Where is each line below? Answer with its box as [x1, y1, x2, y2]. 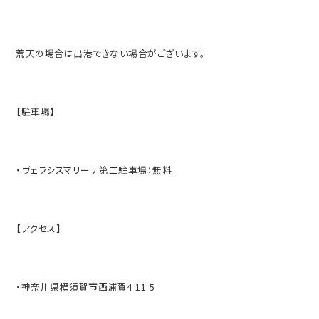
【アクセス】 [16, 221, 62, 235]
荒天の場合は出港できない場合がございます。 [16, 46, 206, 60]
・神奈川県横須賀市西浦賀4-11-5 [16, 279, 155, 293]
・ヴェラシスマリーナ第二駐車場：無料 [16, 162, 172, 177]
